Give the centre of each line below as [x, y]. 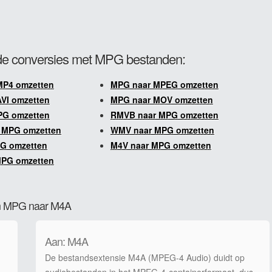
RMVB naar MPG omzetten [164, 115]
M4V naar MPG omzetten [161, 145]
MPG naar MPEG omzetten [164, 84]
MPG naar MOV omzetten [161, 100]
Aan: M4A [66, 241]
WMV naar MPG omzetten [162, 130]
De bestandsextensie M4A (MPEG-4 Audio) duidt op [145, 257]
